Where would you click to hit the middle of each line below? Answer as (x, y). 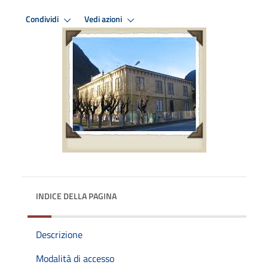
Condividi (43, 19)
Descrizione (59, 234)
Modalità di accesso (75, 258)
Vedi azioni (104, 19)
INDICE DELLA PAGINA (76, 196)
